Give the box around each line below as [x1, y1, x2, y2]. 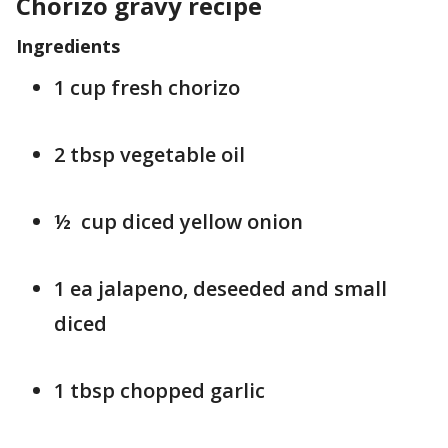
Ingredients [16, 34, 120, 58]
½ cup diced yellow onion [54, 208, 303, 235]
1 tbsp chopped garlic [54, 377, 265, 404]
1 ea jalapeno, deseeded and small [54, 275, 387, 302]
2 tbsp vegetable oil [54, 141, 245, 168]
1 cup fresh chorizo [54, 74, 240, 101]
